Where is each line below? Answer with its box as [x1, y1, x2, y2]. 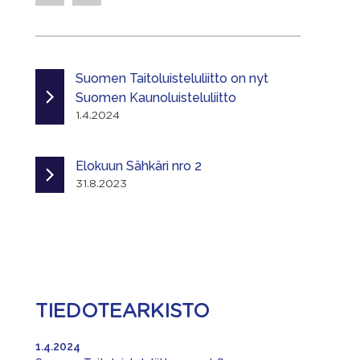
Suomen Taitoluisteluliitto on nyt [76, 71, 268, 86]
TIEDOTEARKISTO [35, 302, 210, 321]
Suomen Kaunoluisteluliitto [76, 90, 236, 105]
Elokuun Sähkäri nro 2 [76, 158, 202, 174]
